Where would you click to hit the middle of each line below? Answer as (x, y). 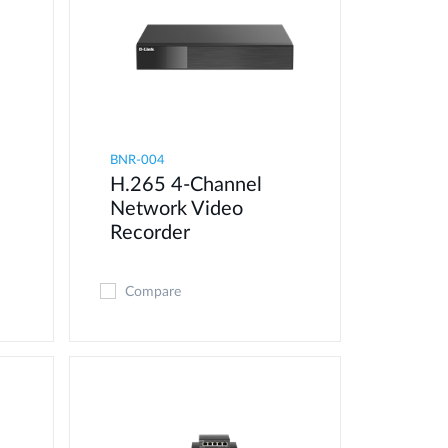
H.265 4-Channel (186, 185)
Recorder (150, 233)
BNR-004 (138, 161)
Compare (153, 292)
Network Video (177, 209)
